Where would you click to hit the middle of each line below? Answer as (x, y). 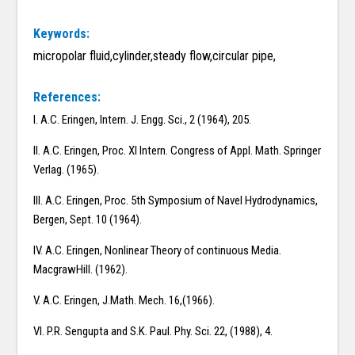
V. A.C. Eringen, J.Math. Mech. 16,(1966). (124, 301)
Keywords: (62, 34)
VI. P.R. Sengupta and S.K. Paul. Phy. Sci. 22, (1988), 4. (153, 332)
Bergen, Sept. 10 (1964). (88, 220)
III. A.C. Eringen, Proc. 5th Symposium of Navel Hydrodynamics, (176, 201)
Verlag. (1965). (67, 170)
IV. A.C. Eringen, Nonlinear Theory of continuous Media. (158, 251)
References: (67, 97)
